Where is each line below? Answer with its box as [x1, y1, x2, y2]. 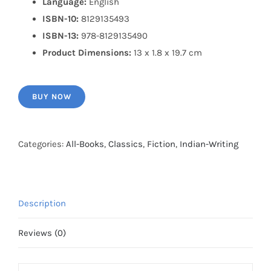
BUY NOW [32, 92, 71, 101]
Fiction [147, 139, 175, 149]
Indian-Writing [180, 139, 238, 149]
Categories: [18, 139, 66, 149]
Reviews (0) [18, 227, 66, 238]
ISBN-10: [42, 13, 79, 24]
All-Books [66, 139, 104, 149]
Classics [108, 139, 143, 149]
